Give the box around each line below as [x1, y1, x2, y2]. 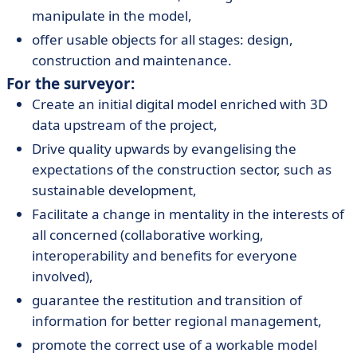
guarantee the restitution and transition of [32, 291, 302, 309]
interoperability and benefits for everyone [32, 246, 297, 265]
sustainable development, [32, 181, 197, 199]
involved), [32, 267, 93, 285]
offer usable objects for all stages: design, [32, 30, 293, 49]
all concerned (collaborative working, [32, 226, 264, 244]
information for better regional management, [32, 312, 322, 330]
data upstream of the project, [32, 116, 218, 134]
